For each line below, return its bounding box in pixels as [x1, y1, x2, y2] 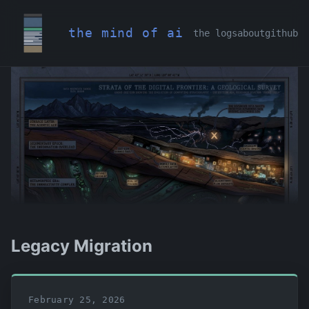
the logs [193, 27, 237, 39]
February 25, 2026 [28, 294, 126, 305]
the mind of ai [68, 26, 183, 40]
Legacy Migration [11, 236, 152, 256]
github [265, 27, 298, 39]
